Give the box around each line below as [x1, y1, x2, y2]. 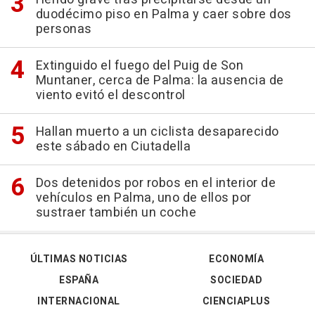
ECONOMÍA [209, 252, 264, 267]
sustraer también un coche [35, 203, 196, 223]
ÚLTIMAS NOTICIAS [30, 252, 128, 267]
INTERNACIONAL [37, 294, 120, 309]
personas [35, 20, 92, 39]
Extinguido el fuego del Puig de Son [35, 56, 243, 76]
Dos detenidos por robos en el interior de [35, 174, 276, 193]
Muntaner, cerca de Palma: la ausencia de [35, 71, 284, 91]
